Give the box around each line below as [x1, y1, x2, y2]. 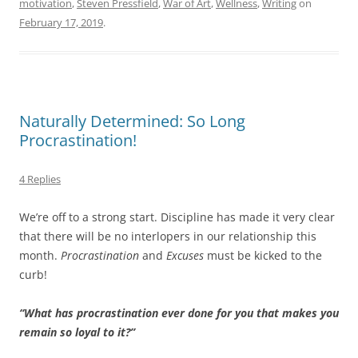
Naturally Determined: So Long [19, 110, 245, 133]
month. [19, 248, 61, 264]
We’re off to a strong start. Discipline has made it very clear [19, 209, 335, 225]
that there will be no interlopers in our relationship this [19, 229, 316, 245]
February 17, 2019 [19, 15, 103, 30]
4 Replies [19, 172, 61, 187]
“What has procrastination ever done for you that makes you [19, 305, 339, 321]
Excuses [166, 248, 204, 264]
